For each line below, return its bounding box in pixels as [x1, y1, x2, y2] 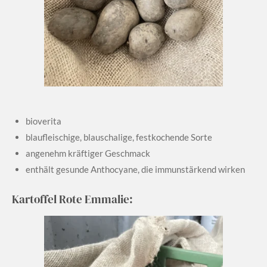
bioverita [25, 116, 61, 127]
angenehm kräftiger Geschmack [25, 148, 150, 159]
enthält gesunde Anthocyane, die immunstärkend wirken [25, 164, 245, 175]
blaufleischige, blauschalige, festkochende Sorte [25, 132, 212, 143]
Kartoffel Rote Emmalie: [12, 191, 133, 207]
